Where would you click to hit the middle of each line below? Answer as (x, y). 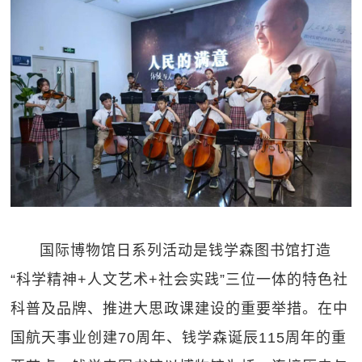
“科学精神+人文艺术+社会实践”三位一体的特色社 (180, 280)
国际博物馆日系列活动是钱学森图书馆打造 (186, 251)
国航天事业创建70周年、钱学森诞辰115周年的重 (179, 338)
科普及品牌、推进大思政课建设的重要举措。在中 (180, 309)
